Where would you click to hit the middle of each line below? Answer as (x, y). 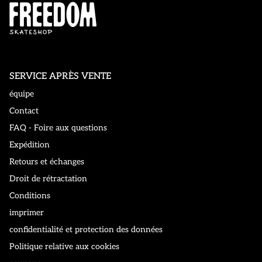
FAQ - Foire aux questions (58, 127)
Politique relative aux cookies (64, 246)
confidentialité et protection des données (86, 229)
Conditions (30, 195)
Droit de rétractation (48, 178)
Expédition (30, 144)
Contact (24, 111)
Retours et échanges (47, 161)
